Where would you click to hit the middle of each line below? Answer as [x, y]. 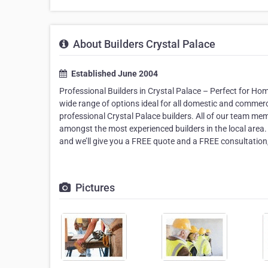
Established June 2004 [114, 74]
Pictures [94, 188]
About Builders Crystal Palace [143, 44]
